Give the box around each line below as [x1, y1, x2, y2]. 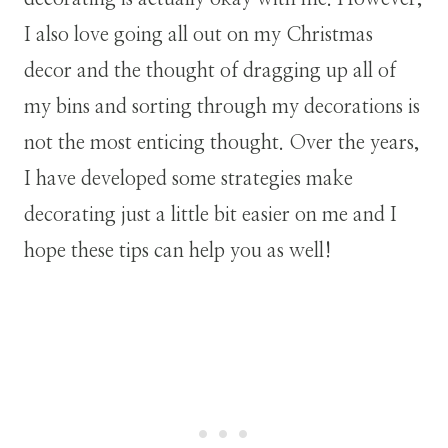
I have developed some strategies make [24, 168, 353, 189]
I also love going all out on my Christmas [24, 24, 373, 45]
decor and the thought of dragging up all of [24, 60, 396, 81]
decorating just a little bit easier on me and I [24, 204, 397, 225]
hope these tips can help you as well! [24, 240, 332, 261]
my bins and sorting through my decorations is [24, 96, 420, 117]
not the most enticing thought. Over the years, [24, 132, 420, 153]
